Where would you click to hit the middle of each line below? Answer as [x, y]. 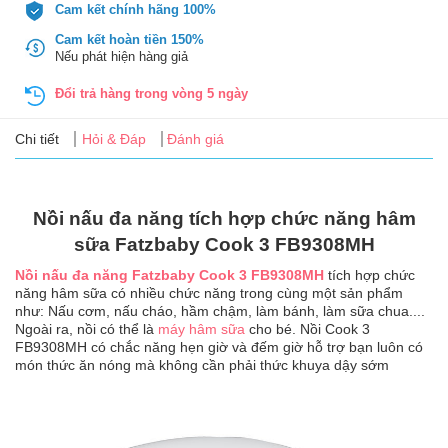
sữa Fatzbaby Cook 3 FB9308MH [224, 244]
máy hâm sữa [201, 328]
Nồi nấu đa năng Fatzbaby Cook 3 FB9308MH [169, 274]
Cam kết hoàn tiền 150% [129, 40]
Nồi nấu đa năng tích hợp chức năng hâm [224, 218]
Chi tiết [37, 138]
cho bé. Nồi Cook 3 [307, 328]
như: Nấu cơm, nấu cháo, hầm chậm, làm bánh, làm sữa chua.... [220, 310]
